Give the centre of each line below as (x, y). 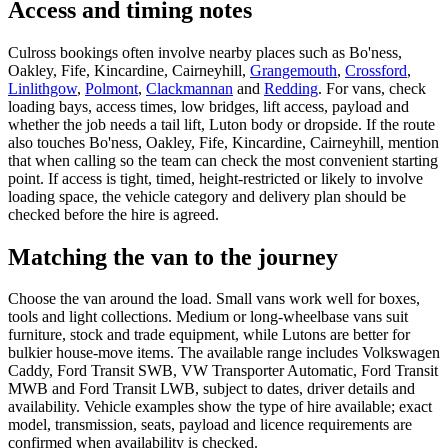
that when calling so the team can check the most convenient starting (223, 160)
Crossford (376, 70)
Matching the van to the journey (173, 256)
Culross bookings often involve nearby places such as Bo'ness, (205, 52)
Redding (291, 88)
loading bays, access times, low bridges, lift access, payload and (208, 106)
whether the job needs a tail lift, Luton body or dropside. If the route (221, 124)
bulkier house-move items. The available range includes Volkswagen (224, 353)
